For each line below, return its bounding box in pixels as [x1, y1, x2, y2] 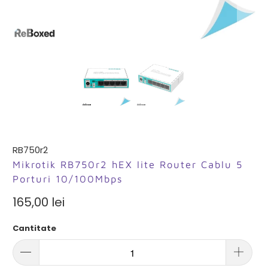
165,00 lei [13, 193, 65, 211]
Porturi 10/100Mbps [13, 172, 124, 184]
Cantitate [13, 222, 57, 234]
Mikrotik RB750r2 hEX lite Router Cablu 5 [13, 158, 243, 170]
